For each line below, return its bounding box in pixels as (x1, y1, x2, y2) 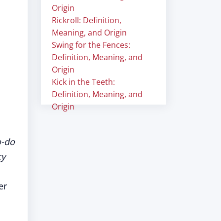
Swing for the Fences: (52, 39, 130, 50)
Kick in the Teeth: (52, 76, 115, 87)
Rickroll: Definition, (52, 15, 121, 26)
